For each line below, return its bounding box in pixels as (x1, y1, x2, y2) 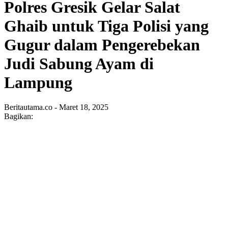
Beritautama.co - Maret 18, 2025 (4, 103, 108, 112)
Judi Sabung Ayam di (4, 54, 154, 73)
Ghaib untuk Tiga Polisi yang (4, 17, 209, 35)
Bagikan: (4, 112, 33, 121)
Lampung (4, 73, 72, 92)
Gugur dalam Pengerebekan (4, 36, 200, 54)
